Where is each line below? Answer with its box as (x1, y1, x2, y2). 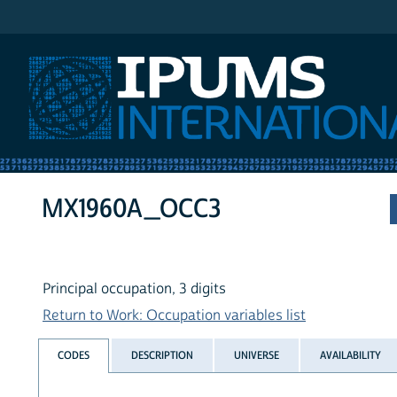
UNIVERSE (233, 347, 279, 362)
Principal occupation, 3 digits (43, 280, 226, 299)
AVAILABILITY (320, 347, 382, 362)
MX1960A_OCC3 (42, 192, 222, 226)
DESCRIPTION (130, 347, 193, 362)
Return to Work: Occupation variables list (43, 307, 306, 325)
